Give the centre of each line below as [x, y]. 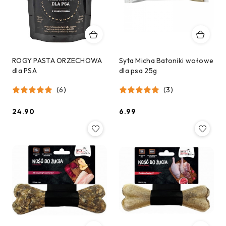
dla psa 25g [138, 70]
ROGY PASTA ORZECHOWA [57, 60]
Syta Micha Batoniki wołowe [166, 60]
